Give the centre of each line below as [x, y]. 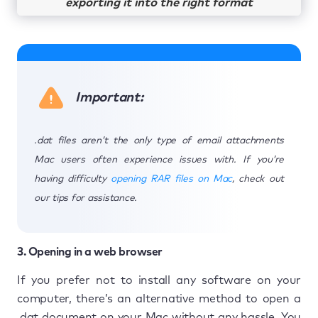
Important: [111, 97]
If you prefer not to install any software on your [159, 280]
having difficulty [73, 179]
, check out [258, 179]
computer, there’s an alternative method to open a [159, 298]
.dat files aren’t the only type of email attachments [159, 140]
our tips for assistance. [86, 198]
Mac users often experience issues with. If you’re [159, 159]
